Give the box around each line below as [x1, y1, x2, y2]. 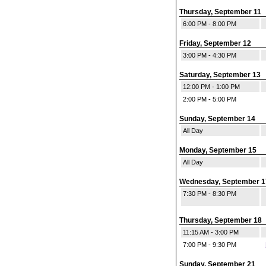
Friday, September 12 [179, 39, 251, 47]
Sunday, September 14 [179, 115, 255, 123]
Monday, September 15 [179, 146, 256, 154]
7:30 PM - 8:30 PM [183, 190, 236, 197]
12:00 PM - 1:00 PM [183, 83, 240, 90]
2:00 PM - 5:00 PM [183, 96, 236, 103]
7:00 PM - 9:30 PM [183, 241, 236, 248]
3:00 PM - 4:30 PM [183, 52, 236, 59]
